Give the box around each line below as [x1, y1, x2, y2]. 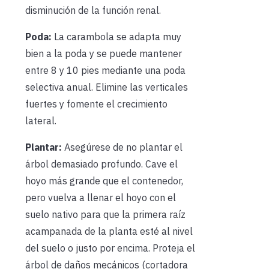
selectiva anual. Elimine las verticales [25, 81, 188, 94]
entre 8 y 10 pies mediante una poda [25, 64, 186, 77]
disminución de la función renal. [25, 4, 161, 17]
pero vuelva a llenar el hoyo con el [25, 192, 176, 204]
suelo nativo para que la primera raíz [25, 208, 186, 221]
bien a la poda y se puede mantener [25, 47, 182, 60]
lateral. [25, 115, 56, 127]
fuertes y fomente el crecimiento [25, 98, 168, 110]
